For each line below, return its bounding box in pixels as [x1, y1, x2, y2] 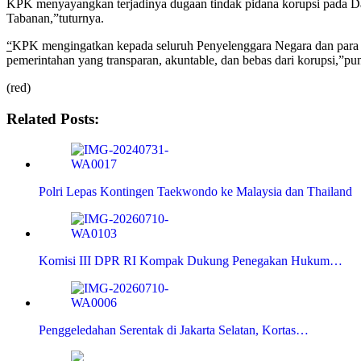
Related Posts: [6, 110, 99, 127]
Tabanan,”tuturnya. [6, 10, 104, 25]
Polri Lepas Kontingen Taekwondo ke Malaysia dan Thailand [39, 185, 352, 199]
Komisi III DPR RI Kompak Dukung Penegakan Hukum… [39, 254, 342, 268]
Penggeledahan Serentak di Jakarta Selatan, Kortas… [39, 323, 309, 338]
